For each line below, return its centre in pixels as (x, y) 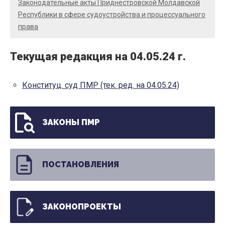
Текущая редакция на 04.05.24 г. (98, 57)
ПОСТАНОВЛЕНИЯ (81, 165)
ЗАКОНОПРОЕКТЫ (82, 207)
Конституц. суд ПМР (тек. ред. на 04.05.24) (101, 85)
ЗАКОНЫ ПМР (71, 123)
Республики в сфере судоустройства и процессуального (112, 14)
